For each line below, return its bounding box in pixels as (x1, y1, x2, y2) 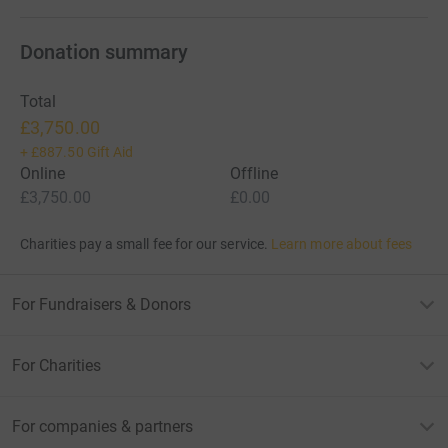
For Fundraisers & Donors (12, 294, 191, 314)
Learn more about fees (271, 235, 413, 252)
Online (20, 163, 66, 183)
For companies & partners (12, 416, 193, 436)
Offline (230, 163, 279, 183)
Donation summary (20, 39, 188, 64)
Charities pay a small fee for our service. (20, 235, 268, 252)
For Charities (12, 355, 101, 375)
